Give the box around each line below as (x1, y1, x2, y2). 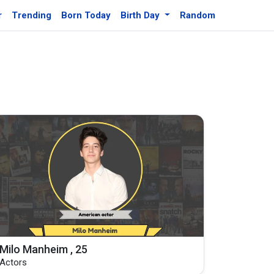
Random (180, 10, 216, 21)
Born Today (61, 10, 111, 21)
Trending (12, 10, 52, 21)
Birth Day (120, 10, 163, 21)
